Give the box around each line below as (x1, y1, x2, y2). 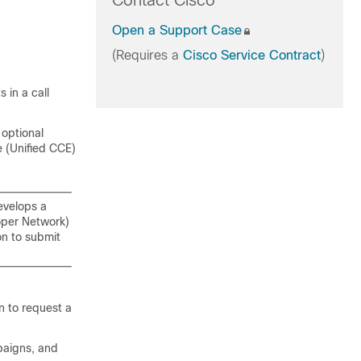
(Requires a (111, 48, 183, 62)
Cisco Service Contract (182, 48, 321, 62)
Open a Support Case (111, 23, 242, 37)
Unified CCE (10, 142, 72, 155)
